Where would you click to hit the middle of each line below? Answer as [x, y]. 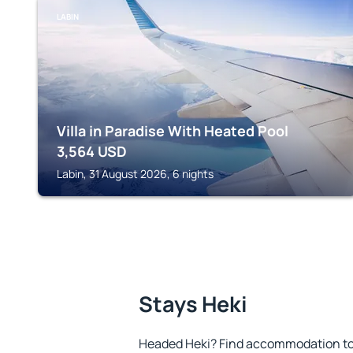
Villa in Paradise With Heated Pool [173, 131]
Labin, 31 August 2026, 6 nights [135, 174]
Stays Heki [193, 304]
